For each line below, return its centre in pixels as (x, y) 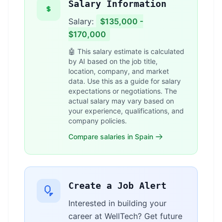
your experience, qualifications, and (126, 111)
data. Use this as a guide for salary (125, 81)
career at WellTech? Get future (125, 216)
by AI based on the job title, (113, 61)
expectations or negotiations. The (123, 91)
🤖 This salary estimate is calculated (126, 51)
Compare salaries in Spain (111, 137)
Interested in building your (117, 203)
